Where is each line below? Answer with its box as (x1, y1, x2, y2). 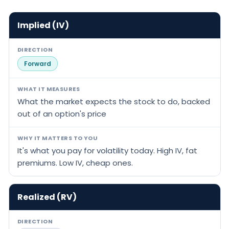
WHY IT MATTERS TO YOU (17, 133, 98, 142)
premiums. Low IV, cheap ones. (17, 157, 133, 168)
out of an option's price (17, 108, 106, 119)
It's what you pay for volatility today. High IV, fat (17, 145, 197, 156)
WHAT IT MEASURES (17, 84, 80, 93)
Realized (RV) (17, 191, 77, 203)
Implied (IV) (17, 19, 69, 31)
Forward (24, 59, 51, 68)
